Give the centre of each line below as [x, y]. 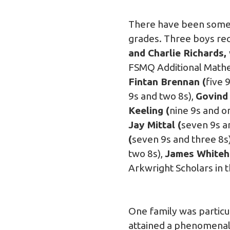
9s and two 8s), [162, 96]
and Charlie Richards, [179, 53]
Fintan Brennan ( [167, 81]
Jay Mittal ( [155, 124]
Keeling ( [149, 110]
